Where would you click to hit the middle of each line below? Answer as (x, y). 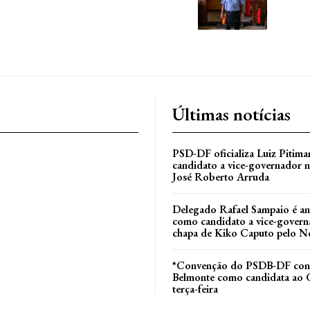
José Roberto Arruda (221, 177)
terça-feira (195, 289)
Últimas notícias (231, 115)
